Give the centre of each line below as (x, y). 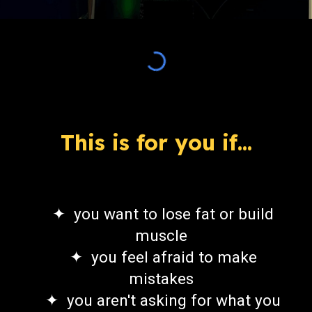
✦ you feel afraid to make (163, 257)
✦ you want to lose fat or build (163, 214)
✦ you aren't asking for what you (163, 301)
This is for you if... (156, 142)
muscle (163, 236)
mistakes (163, 279)
